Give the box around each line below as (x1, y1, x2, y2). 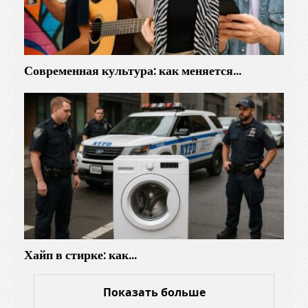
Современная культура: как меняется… (24, 61, 241, 79)
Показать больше (102, 284, 206, 300)
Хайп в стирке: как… (24, 245, 137, 263)
